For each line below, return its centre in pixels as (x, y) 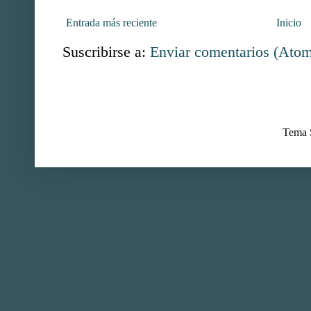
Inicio (289, 23)
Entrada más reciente (111, 23)
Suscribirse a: (106, 52)
